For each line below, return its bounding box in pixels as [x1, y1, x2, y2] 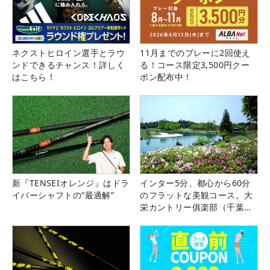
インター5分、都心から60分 [140, 177, 251, 189]
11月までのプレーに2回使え [140, 47, 251, 59]
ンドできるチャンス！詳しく [12, 59, 125, 71]
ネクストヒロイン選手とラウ [12, 47, 125, 59]
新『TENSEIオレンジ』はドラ [12, 177, 130, 189]
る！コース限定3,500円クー [140, 59, 250, 71]
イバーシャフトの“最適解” [12, 189, 115, 201]
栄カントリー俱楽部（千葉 [140, 201, 244, 213]
